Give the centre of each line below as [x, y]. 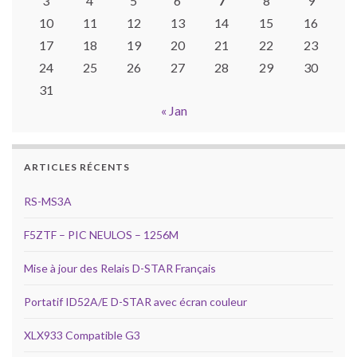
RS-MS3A [48, 202]
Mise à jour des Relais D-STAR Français [120, 269]
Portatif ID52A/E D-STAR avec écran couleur [135, 302]
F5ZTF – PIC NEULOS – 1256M [101, 235]
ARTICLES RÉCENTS [77, 167]
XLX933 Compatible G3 [82, 335]
